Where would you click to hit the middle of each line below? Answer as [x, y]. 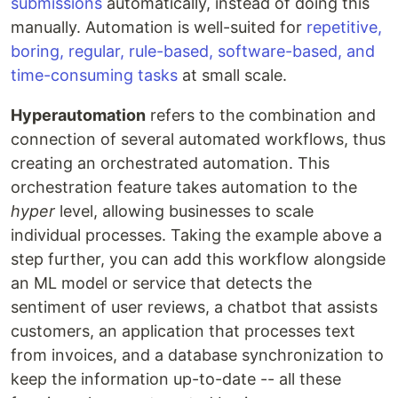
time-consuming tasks [94, 75]
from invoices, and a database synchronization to [197, 355]
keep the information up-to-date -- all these [176, 379]
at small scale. [232, 75]
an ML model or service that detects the [161, 283]
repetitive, [344, 27]
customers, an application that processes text [183, 331]
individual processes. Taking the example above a [196, 235]
